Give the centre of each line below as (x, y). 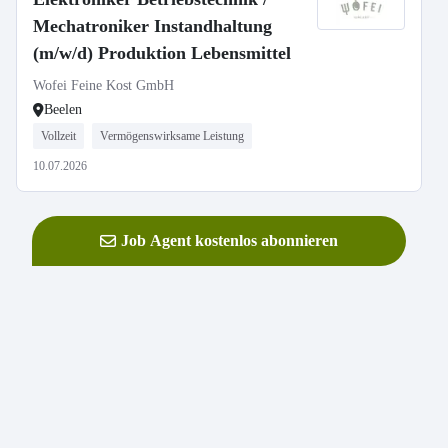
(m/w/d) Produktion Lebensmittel (162, 53)
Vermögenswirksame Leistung (172, 136)
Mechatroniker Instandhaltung (152, 26)
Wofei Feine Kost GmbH (103, 85)
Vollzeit (58, 136)
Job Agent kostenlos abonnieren (229, 240)
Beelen (63, 109)
